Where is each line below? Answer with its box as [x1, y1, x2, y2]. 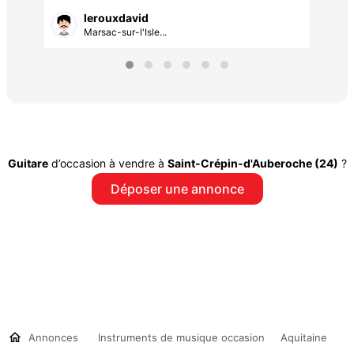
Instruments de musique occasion [98, 330, 265, 344]
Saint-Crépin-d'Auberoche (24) [167, 156, 338, 170]
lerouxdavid [84, 11, 149, 24]
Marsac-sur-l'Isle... [84, 26, 167, 38]
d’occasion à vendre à [47, 156, 168, 170]
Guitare [7, 156, 48, 170]
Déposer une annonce [110, 180, 244, 197]
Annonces [22, 330, 78, 344]
